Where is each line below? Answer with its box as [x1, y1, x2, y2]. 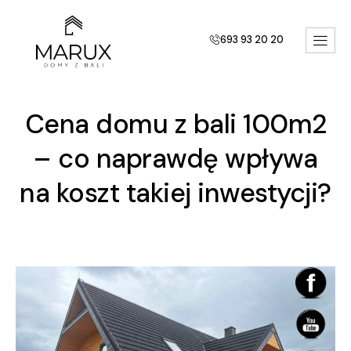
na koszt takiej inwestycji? [20, 175, 331, 211]
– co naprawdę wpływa [34, 140, 317, 176]
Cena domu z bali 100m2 [24, 106, 327, 142]
